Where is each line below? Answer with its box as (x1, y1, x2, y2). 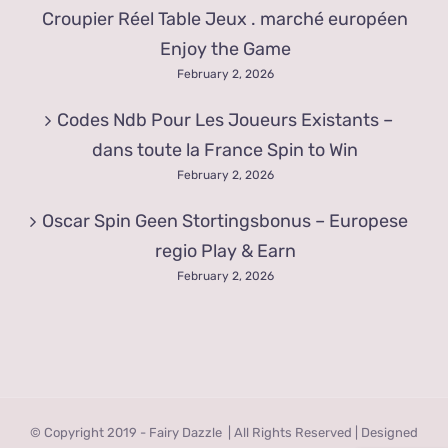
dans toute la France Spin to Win (92, 139, 358, 162)
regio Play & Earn (154, 240, 296, 263)
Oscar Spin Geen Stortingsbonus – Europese (42, 210, 408, 233)
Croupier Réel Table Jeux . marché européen (42, 8, 408, 31)
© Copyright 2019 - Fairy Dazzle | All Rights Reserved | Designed (30, 425, 418, 441)
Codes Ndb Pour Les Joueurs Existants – (57, 109, 393, 132)
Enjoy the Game (159, 38, 291, 61)
